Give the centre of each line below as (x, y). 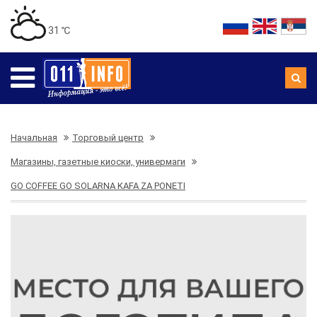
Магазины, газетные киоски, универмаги (98, 162)
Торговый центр (108, 138)
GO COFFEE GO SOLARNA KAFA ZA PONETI (98, 186)
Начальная (34, 138)
